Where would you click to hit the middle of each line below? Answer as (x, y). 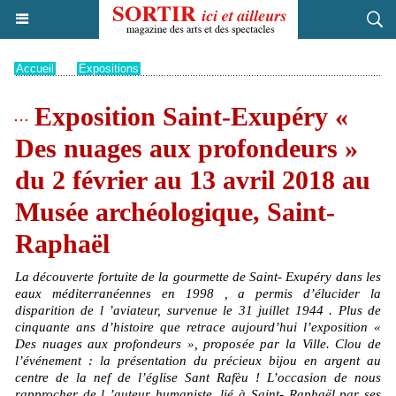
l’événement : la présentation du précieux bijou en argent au (198, 361)
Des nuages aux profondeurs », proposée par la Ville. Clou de (198, 344)
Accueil (35, 69)
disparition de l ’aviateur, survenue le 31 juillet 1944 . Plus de (198, 310)
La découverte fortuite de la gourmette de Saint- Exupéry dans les (198, 277)
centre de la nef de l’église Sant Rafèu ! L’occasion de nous (198, 377)
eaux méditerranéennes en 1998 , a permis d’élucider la (198, 293)
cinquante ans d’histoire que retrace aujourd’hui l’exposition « (198, 327)
